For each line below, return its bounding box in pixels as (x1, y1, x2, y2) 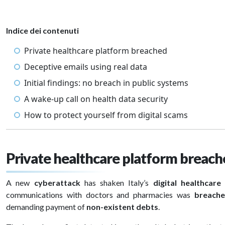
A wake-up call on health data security (24, 93, 168, 104)
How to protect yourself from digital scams (24, 109, 188, 121)
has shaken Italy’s (80, 178, 153, 187)
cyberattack (34, 178, 80, 187)
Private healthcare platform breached (24, 45, 167, 56)
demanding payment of (6, 202, 86, 211)
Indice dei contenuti (6, 26, 79, 35)
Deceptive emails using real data (24, 61, 147, 72)
